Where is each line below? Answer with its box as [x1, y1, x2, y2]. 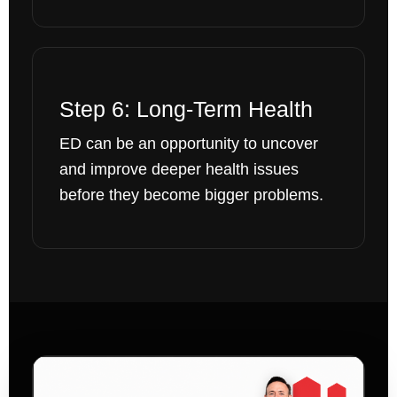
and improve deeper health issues [58, 160, 299, 179]
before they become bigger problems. [58, 186, 323, 205]
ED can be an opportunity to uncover [58, 135, 318, 153]
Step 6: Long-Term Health [58, 97, 313, 122]
